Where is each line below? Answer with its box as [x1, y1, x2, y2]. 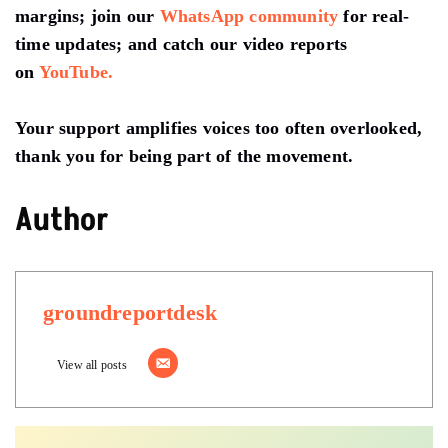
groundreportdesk [43, 299, 218, 325]
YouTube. [38, 61, 114, 82]
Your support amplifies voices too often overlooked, [15, 117, 423, 138]
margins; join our [15, 5, 160, 26]
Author [15, 197, 109, 242]
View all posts [57, 356, 127, 372]
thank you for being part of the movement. [15, 145, 354, 166]
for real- [338, 5, 410, 26]
